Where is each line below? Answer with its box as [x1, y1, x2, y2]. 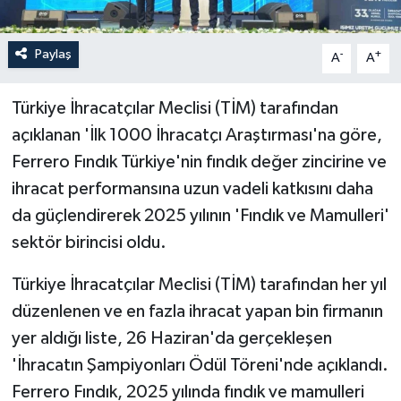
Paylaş [34, 47, 72, 62]
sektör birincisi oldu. [11, 234, 166, 252]
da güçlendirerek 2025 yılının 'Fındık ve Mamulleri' [11, 207, 389, 226]
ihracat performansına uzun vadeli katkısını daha [11, 180, 373, 199]
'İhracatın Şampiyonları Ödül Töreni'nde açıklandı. [11, 356, 388, 375]
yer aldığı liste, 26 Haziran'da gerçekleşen [11, 329, 332, 348]
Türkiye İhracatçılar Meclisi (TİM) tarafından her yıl [11, 276, 387, 294]
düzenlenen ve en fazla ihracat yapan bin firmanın [11, 303, 383, 321]
